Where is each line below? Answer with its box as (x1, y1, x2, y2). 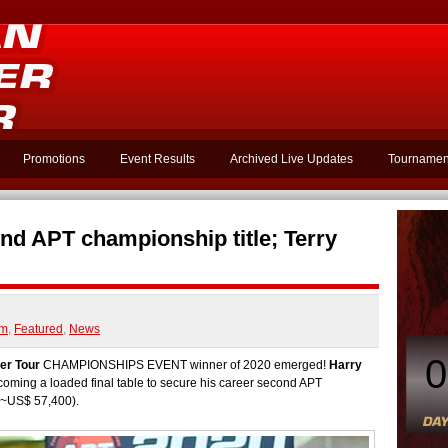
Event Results (120, 152, 195, 166)
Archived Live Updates (230, 152, 353, 166)
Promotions (23, 152, 85, 166)
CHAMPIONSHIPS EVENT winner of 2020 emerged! (40, 358, 329, 372)
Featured (14, 322, 63, 336)
